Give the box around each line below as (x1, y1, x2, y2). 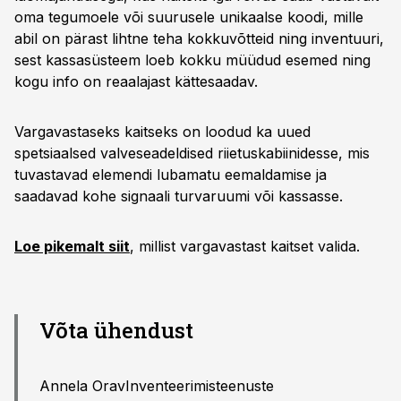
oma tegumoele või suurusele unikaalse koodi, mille (14, 8, 363, 26)
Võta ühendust (39, 316, 193, 345)
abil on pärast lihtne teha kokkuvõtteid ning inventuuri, (14, 30, 384, 47)
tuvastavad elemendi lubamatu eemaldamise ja (14, 166, 327, 183)
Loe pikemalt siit (14, 237, 130, 255)
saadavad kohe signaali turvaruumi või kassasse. (14, 187, 343, 205)
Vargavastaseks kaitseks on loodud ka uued (14, 123, 311, 141)
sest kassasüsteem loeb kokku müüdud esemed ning (14, 51, 371, 69)
